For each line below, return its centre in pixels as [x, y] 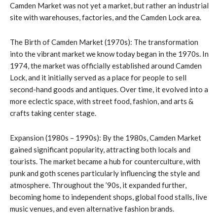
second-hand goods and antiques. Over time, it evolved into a [109, 89]
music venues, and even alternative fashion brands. [92, 208]
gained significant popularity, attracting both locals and [100, 149]
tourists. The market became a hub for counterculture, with [105, 161]
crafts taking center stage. [53, 113]
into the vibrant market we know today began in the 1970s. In [109, 54]
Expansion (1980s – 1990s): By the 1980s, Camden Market [106, 137]
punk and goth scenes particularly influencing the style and [105, 173]
